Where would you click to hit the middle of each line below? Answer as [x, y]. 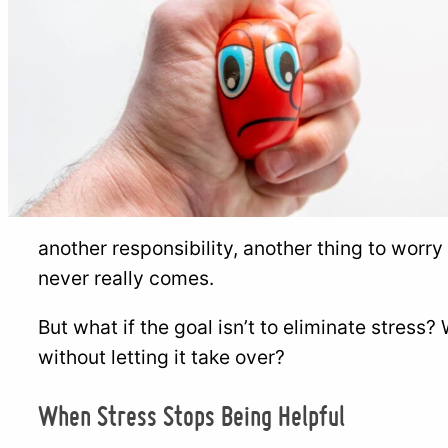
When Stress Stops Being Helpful [191, 415]
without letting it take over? [161, 356]
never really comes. [126, 277]
